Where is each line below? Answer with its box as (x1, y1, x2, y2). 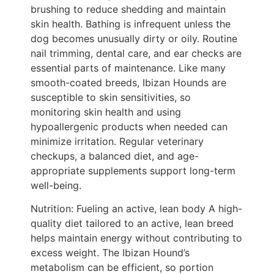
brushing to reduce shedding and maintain (31, 2, 226, 15)
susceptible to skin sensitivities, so (31, 91, 191, 103)
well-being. (31, 179, 81, 191)
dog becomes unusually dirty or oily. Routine (31, 32, 237, 45)
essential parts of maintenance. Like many (31, 61, 226, 74)
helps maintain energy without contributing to (31, 231, 242, 244)
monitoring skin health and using (31, 105, 181, 118)
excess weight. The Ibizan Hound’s (31, 246, 190, 259)
